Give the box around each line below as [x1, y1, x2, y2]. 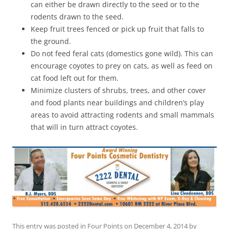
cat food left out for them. [31, 73, 119, 83]
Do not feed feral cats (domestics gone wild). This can [31, 48, 213, 58]
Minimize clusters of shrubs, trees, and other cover [31, 85, 206, 95]
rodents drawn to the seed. [31, 11, 124, 21]
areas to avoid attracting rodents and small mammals [31, 109, 214, 120]
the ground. [31, 36, 71, 46]
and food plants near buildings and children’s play [31, 97, 204, 107]
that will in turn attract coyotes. [31, 122, 138, 132]
